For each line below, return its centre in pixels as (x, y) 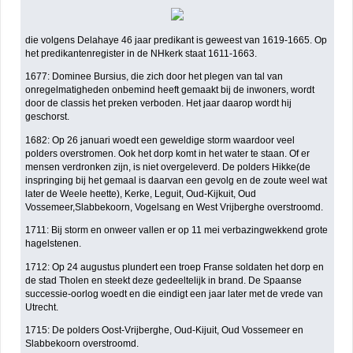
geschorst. (48, 117)
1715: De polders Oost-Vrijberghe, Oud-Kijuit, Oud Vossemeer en (165, 331)
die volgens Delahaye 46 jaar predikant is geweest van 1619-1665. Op (176, 40)
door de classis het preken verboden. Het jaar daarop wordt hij (159, 104)
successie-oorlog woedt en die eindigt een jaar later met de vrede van (175, 294)
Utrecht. (42, 307)
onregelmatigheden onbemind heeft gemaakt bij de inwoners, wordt (170, 90)
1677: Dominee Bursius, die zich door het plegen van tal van (154, 77)
